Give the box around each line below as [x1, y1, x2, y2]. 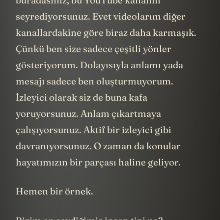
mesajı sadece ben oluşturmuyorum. [16, 75, 173, 87]
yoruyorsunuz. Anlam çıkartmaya [16, 107, 161, 119]
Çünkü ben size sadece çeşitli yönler [16, 42, 171, 55]
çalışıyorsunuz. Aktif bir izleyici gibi [16, 123, 171, 136]
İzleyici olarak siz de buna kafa [16, 91, 147, 103]
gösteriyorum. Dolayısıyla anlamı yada [16, 58, 183, 71]
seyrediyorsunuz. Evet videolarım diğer [16, 10, 186, 22]
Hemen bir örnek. [16, 185, 93, 197]
